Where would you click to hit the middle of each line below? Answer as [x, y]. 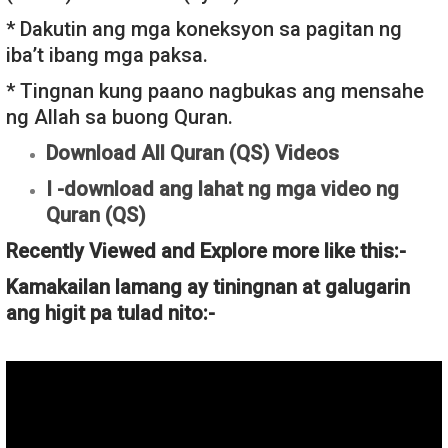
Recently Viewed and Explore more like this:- [206, 251]
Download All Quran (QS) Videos [192, 153]
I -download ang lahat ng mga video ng [222, 189]
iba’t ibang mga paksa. [107, 55]
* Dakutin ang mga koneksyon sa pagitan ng [204, 29]
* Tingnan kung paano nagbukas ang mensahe [215, 91]
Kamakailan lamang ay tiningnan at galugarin [208, 287]
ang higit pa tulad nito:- [110, 313]
